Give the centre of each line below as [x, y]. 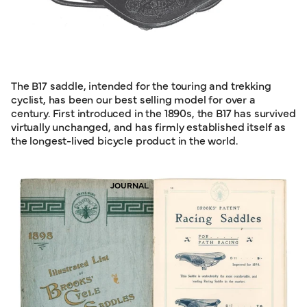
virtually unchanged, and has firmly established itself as [148, 126]
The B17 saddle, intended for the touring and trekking [141, 85]
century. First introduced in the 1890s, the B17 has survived [153, 112]
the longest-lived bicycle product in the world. [124, 139]
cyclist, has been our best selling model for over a [133, 98]
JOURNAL [130, 185]
